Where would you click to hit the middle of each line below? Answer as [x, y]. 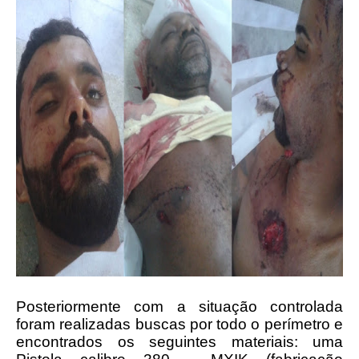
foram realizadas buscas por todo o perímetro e [179, 324]
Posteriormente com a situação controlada [179, 307]
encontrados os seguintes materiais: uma [179, 342]
